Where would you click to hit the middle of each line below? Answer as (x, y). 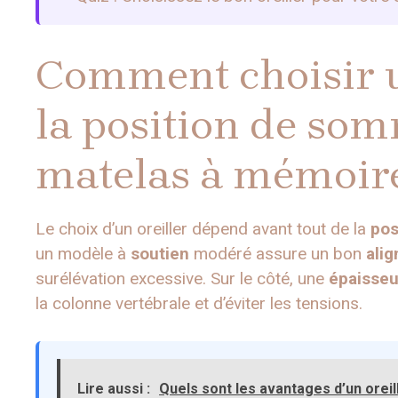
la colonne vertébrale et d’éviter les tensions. (199, 303)
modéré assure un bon (278, 253)
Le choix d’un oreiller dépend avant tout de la (203, 228)
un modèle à (83, 253)
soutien (160, 253)
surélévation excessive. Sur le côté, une (182, 278)
